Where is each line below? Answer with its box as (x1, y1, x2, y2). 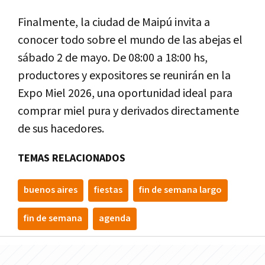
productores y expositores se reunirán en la (18, 67, 231, 83)
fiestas (94, 183, 122, 196)
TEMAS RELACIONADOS (18, 151, 125, 165)
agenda (99, 212, 131, 225)
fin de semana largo (139, 183, 222, 196)
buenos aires (24, 183, 77, 196)
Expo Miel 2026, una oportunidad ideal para (18, 85, 232, 101)
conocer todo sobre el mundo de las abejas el (18, 32, 243, 48)
